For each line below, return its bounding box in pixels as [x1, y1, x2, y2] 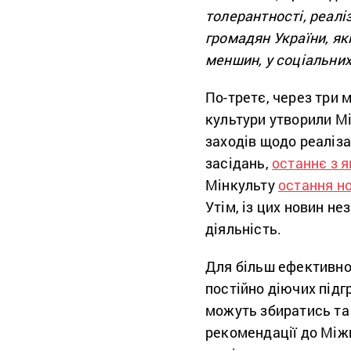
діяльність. [205, 219, 282, 238]
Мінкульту [205, 175, 278, 194]
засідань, [205, 153, 272, 172]
